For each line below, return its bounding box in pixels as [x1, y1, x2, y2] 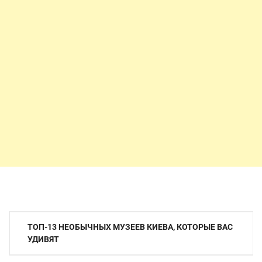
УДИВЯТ [27, 235, 59, 244]
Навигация [8, 211, 71, 232]
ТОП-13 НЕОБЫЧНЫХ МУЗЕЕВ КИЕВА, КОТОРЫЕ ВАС [27, 222, 233, 232]
